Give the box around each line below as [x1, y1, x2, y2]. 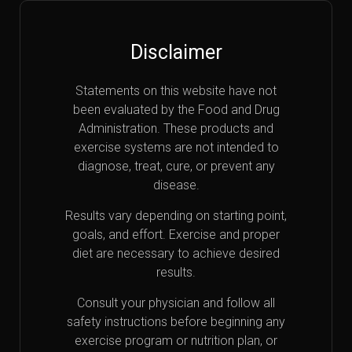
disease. [152, 178, 200, 193]
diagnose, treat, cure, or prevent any [77, 159, 275, 174]
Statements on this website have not [75, 83, 277, 99]
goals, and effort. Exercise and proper [72, 227, 280, 243]
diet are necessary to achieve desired [72, 246, 280, 262]
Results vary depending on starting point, [65, 208, 287, 224]
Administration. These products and [79, 121, 273, 137]
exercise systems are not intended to [73, 140, 279, 156]
